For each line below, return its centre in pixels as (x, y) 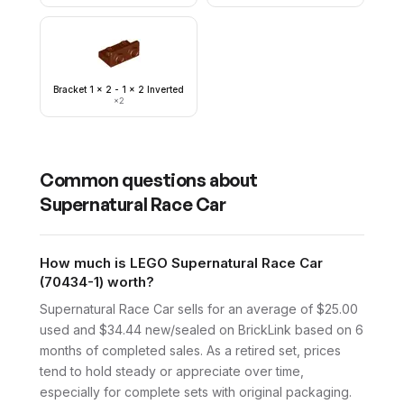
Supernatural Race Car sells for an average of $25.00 (199, 309)
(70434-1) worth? (97, 282)
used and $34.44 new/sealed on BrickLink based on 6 (202, 330)
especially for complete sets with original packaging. (196, 392)
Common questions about (149, 180)
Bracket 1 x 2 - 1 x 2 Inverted (119, 89)
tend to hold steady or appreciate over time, (172, 371)
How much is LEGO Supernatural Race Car (181, 263)
